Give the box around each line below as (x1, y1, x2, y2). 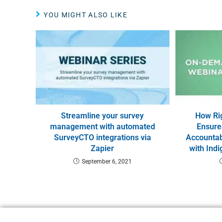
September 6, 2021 (81, 158, 132, 166)
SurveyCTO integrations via (54, 133, 151, 143)
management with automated (50, 122, 155, 132)
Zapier (91, 144, 114, 154)
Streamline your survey (61, 111, 144, 121)
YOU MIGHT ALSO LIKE (44, 11, 128, 19)
